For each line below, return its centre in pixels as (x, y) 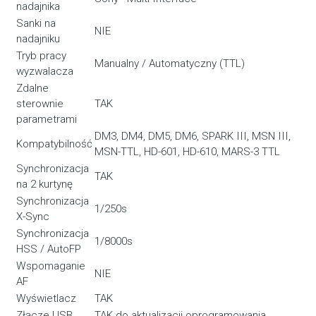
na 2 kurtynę (45, 184)
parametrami (47, 120)
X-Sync (33, 217)
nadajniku (38, 39)
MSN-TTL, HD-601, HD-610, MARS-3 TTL (188, 152)
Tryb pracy (42, 56)
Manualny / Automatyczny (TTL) (170, 64)
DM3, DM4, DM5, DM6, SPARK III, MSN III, (193, 136)
